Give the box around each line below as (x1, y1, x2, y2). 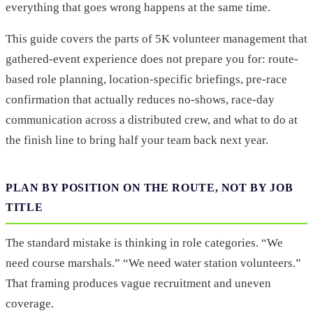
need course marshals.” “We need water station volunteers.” (6, 256, 301, 270)
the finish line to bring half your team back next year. (6, 133, 268, 147)
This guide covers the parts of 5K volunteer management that (6, 32, 307, 46)
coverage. (6, 297, 54, 311)
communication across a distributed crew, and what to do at (6, 113, 298, 127)
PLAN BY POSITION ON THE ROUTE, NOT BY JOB (6, 182, 293, 194)
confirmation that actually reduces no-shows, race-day (6, 93, 275, 107)
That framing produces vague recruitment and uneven (6, 277, 271, 291)
